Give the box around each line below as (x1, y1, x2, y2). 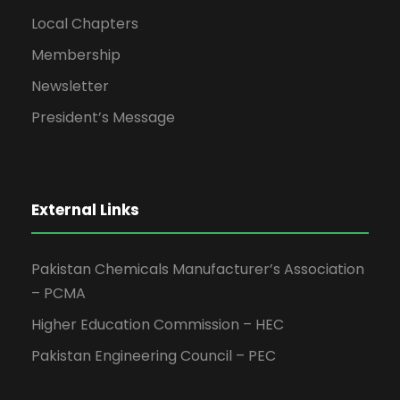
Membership (31, 44, 121, 65)
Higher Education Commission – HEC (31, 313, 284, 335)
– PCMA (31, 282, 86, 304)
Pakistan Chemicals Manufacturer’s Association (31, 258, 364, 279)
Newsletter (31, 75, 109, 96)
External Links (31, 198, 139, 221)
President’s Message (31, 106, 175, 128)
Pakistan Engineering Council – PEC (31, 345, 276, 366)
